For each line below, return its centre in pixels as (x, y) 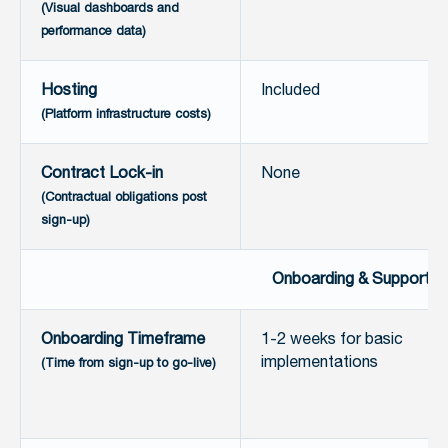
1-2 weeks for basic (332, 340)
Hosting (69, 91)
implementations (319, 363)
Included (290, 91)
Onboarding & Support (350, 280)
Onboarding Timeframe (123, 340)
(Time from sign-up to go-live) (128, 363)
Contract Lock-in (102, 174)
